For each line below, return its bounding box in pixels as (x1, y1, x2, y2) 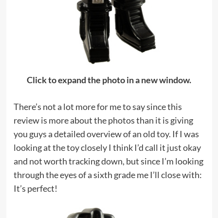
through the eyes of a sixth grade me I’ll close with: (13, 169, 202, 180)
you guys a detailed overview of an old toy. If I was (13, 128, 199, 139)
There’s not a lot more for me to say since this (13, 101, 182, 112)
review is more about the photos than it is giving (13, 114, 193, 126)
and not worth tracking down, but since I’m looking (13, 155, 203, 166)
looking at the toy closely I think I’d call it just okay (13, 142, 201, 153)
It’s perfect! (13, 182, 57, 194)
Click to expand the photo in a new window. (27, 74, 191, 85)
